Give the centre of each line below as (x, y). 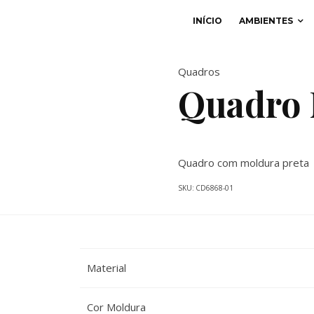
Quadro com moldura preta (244, 163)
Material (106, 268)
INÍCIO (207, 21)
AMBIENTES (266, 21)
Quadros (199, 71)
